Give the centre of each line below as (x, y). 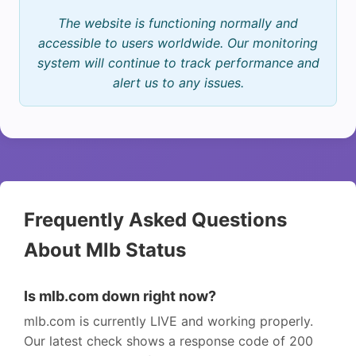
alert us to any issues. (178, 82)
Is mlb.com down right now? (120, 296)
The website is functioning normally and (178, 23)
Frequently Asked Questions (155, 219)
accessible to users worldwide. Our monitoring (178, 43)
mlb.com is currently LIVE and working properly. (168, 321)
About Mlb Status (105, 250)
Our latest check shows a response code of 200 (168, 341)
